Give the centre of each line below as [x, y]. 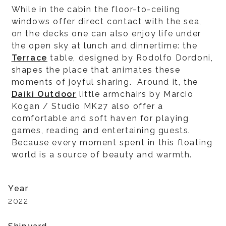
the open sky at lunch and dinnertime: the [104, 46]
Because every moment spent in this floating [112, 143]
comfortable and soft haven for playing [100, 118]
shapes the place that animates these [96, 70]
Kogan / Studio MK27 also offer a [87, 106]
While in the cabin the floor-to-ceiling [96, 9]
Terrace [29, 58]
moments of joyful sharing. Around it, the [105, 82]
